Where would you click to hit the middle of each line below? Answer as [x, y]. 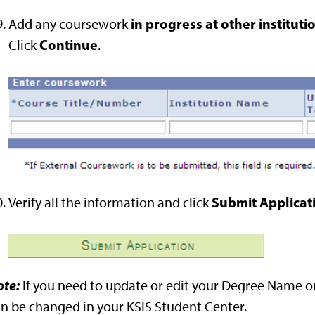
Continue [69, 44]
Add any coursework [70, 24]
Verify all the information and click [110, 203]
